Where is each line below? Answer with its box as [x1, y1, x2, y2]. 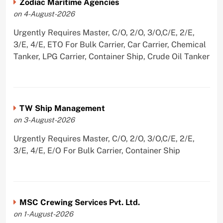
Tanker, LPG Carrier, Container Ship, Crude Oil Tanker [13, 51, 210, 61]
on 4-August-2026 [13, 9, 75, 18]
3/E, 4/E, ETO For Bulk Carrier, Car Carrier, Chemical [13, 39, 206, 49]
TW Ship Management [19, 103, 105, 113]
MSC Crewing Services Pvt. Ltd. [19, 197, 140, 207]
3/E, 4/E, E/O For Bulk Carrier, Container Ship [13, 145, 180, 155]
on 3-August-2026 [13, 115, 75, 124]
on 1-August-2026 [13, 209, 73, 218]
